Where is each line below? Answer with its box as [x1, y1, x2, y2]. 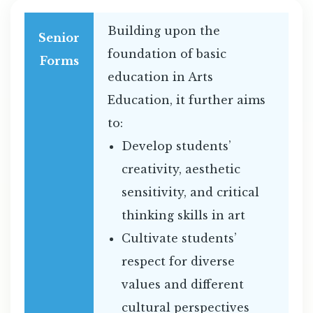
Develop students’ [122, 139, 231, 154]
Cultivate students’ [122, 231, 237, 246]
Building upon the [108, 24, 220, 38]
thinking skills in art [122, 208, 245, 223]
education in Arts [108, 70, 213, 85]
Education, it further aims [108, 93, 265, 108]
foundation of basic [108, 47, 226, 61]
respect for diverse [122, 254, 235, 269]
